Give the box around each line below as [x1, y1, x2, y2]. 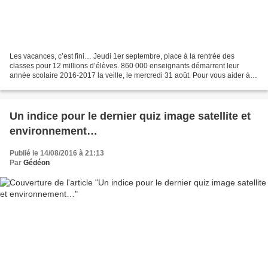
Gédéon [23, 158, 50, 167]
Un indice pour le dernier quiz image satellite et [10, 109, 251, 122]
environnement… [10, 124, 98, 137]
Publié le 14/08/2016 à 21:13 [10, 148, 104, 157]
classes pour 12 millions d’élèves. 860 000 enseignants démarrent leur [10, 61, 239, 70]
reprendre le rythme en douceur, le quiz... [10, 80, 142, 89]
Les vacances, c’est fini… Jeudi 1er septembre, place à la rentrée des [10, 51, 234, 60]
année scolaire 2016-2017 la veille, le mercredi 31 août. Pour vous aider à [10, 71, 250, 80]
